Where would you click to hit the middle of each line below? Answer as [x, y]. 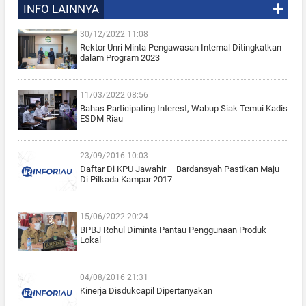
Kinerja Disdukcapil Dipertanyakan [146, 291]
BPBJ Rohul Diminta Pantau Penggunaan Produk [173, 230]
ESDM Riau [101, 119]
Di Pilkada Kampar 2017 [126, 180]
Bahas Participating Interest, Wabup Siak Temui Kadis [183, 109]
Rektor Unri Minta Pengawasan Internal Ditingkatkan [180, 48]
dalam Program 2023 [120, 58]
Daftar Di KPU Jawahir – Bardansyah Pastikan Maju [179, 169]
